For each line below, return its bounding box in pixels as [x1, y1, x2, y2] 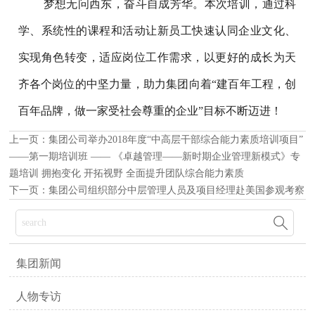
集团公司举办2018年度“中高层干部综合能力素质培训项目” [49, 134, 304, 145]
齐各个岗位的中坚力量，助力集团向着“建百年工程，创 [18, 77, 297, 90]
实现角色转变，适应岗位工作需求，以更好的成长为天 [18, 51, 297, 63]
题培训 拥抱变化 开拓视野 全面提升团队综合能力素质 [9, 167, 245, 179]
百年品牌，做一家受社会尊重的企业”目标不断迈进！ [18, 104, 282, 117]
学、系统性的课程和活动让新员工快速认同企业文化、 [18, 24, 297, 37]
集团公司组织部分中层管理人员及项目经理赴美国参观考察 [49, 184, 305, 195]
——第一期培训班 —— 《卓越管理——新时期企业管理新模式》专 [9, 150, 301, 162]
